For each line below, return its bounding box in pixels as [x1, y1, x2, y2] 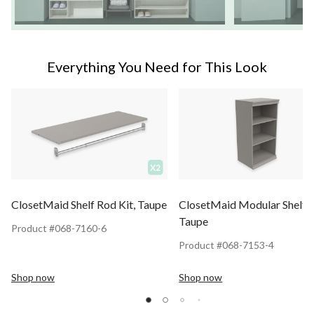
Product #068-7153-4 [179, 239, 275, 252]
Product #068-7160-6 [11, 222, 107, 235]
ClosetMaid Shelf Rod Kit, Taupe [11, 198, 167, 212]
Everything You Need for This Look [47, 57, 267, 75]
